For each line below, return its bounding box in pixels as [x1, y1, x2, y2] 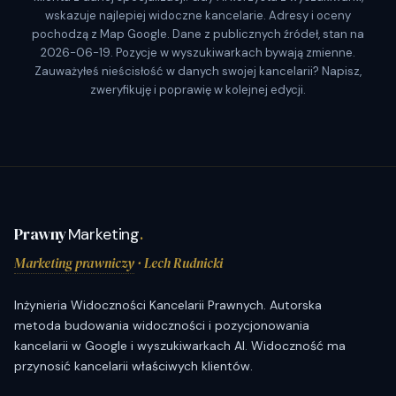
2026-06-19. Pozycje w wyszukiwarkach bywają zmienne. [41, 45, 355, 61]
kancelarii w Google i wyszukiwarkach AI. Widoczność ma [14, 338, 346, 354]
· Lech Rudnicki [134, 254, 223, 273]
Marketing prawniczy [14, 254, 134, 273]
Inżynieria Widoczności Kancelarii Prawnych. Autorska [14, 297, 322, 314]
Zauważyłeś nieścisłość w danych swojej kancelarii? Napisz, [34, 64, 362, 80]
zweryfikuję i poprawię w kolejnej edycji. [90, 82, 306, 98]
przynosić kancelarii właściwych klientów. [14, 358, 253, 375]
